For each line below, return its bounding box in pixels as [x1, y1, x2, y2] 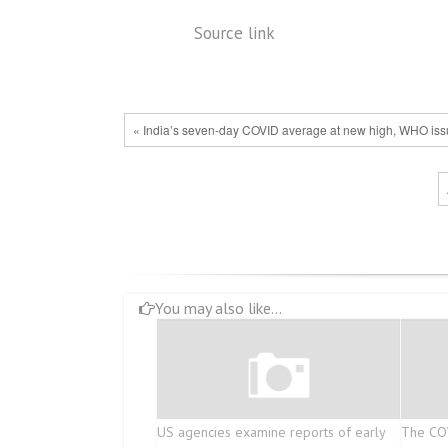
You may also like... [155, 298, 282, 319]
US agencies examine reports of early [156, 423, 385, 442]
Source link [194, 22, 275, 44]
